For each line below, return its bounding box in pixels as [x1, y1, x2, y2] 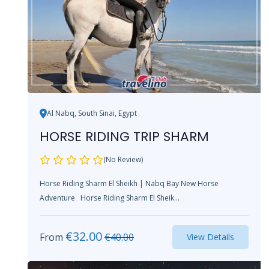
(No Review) [103, 154, 143, 165]
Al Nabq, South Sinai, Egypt [47, 107, 137, 118]
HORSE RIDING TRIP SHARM [40, 127, 209, 146]
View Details [187, 231, 234, 243]
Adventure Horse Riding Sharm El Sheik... [80, 192, 180, 203]
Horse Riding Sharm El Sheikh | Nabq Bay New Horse [40, 178, 219, 189]
